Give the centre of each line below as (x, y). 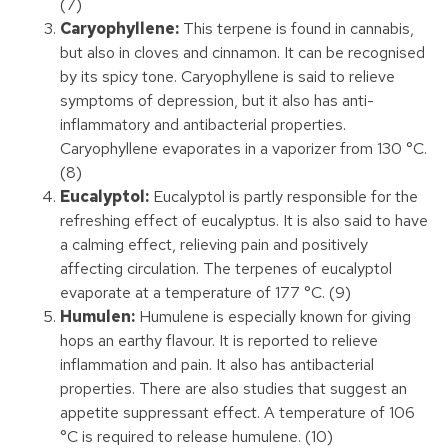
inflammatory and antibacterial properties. (203, 125)
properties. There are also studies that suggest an (233, 389)
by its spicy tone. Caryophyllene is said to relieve (227, 77)
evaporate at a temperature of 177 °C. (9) (205, 293)
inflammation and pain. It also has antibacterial (217, 365)
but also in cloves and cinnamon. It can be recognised (242, 53)
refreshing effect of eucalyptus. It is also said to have (244, 221)
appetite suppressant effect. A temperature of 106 (237, 413)
